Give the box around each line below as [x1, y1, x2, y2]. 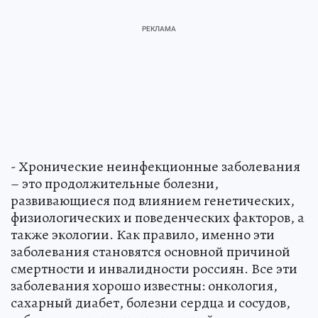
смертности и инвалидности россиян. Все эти [11, 259, 297, 279]
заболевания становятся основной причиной [11, 242, 290, 262]
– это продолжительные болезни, [11, 174, 219, 194]
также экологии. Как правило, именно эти [11, 225, 275, 245]
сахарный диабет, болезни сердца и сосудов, [11, 293, 290, 313]
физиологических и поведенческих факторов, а [11, 208, 305, 228]
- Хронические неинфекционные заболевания [11, 157, 300, 177]
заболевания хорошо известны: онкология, [11, 276, 278, 296]
